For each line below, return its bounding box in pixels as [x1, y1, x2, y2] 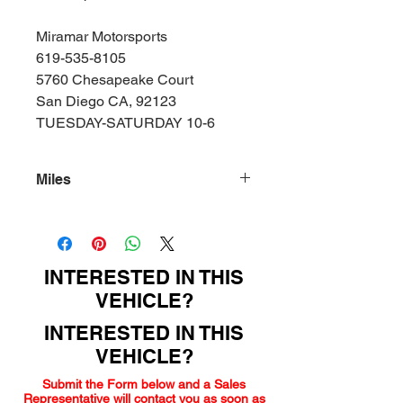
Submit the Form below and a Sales [42, 377, 246, 391]
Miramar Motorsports [36, 28, 167, 45]
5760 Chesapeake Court [36, 71, 193, 88]
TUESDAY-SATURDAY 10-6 [36, 114, 215, 131]
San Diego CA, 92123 [36, 93, 176, 110]
